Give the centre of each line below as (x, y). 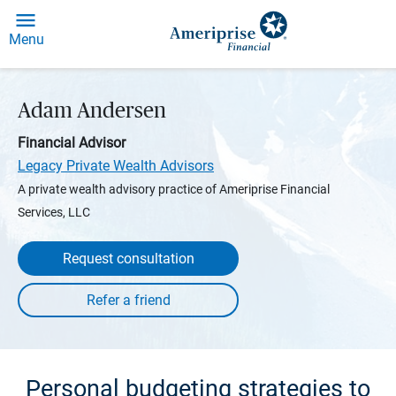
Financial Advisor (72, 143)
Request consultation (128, 259)
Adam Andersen (92, 111)
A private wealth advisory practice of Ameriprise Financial (174, 189)
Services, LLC (54, 212)
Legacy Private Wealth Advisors (116, 166)
